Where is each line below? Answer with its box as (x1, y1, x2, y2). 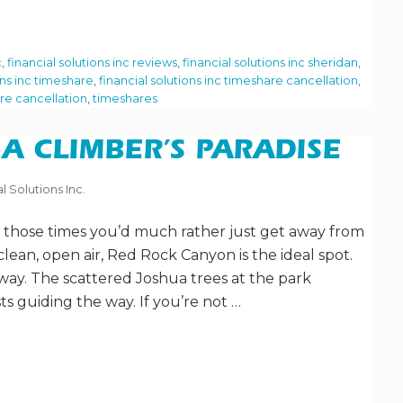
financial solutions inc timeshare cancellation (99, 74, 358, 88)
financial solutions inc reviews (7, 56, 177, 70)
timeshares (93, 92, 157, 106)
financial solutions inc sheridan (183, 56, 358, 70)
